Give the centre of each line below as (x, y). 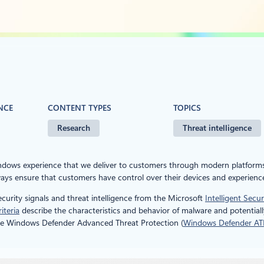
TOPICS (187, 108)
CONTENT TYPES (80, 108)
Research (74, 128)
